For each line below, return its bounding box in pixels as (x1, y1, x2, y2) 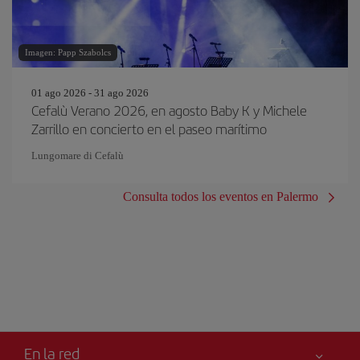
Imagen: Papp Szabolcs (25, 47, 111, 57)
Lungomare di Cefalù (31, 149, 124, 162)
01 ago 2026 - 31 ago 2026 (31, 87, 149, 99)
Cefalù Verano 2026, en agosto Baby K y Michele (31, 100, 307, 120)
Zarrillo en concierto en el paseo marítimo (31, 119, 267, 138)
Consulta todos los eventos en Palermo (123, 190, 318, 203)
